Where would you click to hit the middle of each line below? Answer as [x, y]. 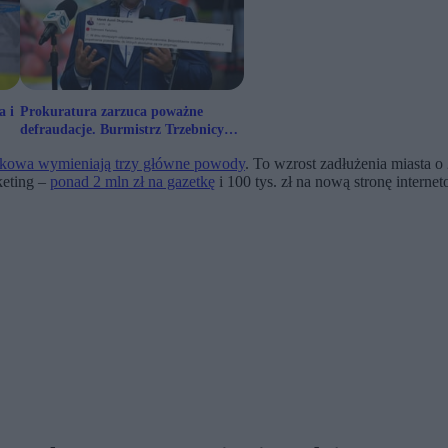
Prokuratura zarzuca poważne [111, 112]
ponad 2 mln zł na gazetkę [132, 182]
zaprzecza [49, 148]
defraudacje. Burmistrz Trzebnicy [122, 130]
